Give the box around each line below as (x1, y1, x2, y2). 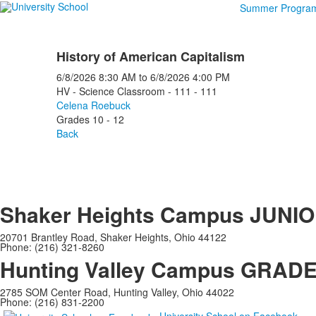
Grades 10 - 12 (56, 112, 124, 126)
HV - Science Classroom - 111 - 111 (56, 84, 217, 98)
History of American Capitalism (56, 47, 245, 66)
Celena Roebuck (56, 98, 130, 112)
